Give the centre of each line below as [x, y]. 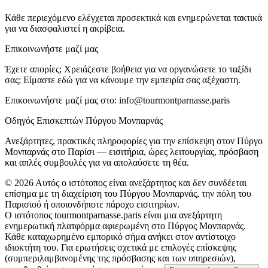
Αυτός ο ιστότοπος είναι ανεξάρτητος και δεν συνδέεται [141, 182]
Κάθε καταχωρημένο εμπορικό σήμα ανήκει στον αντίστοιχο [120, 236]
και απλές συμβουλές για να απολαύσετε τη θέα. [97, 162]
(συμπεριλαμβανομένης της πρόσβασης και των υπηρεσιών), [120, 258]
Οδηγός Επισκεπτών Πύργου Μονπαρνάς [84, 120]
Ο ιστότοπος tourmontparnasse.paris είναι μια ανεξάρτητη [113, 215]
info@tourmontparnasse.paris [174, 100]
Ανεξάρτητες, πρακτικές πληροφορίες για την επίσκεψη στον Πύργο [134, 141]
